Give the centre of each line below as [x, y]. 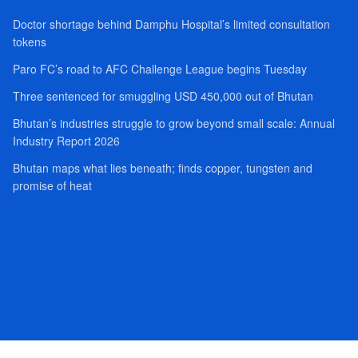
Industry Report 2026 [66, 141]
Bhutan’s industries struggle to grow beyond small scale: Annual [173, 123]
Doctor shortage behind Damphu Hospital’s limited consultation [171, 24]
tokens [29, 42]
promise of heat [52, 186]
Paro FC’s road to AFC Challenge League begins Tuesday [159, 69]
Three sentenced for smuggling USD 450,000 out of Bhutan [163, 96]
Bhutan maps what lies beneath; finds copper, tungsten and [162, 168]
